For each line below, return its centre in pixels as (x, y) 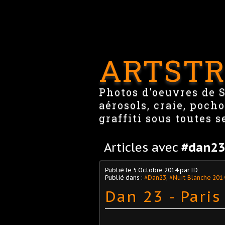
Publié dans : (125, 178)
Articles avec (143, 147)
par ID (188, 170)
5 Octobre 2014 (156, 170)
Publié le (119, 170)
